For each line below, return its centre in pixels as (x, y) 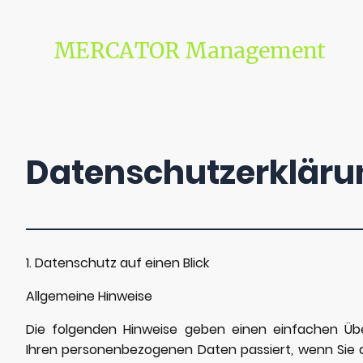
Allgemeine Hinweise (89, 296)
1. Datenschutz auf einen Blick (117, 263)
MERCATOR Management (190, 51)
